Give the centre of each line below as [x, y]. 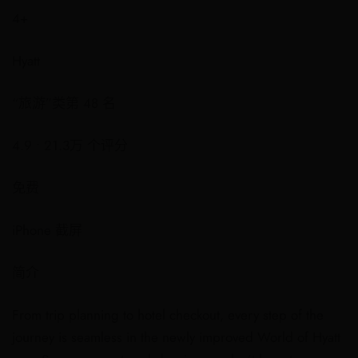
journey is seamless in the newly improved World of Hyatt [176, 337]
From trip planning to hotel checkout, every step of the [168, 315]
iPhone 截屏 [47, 230]
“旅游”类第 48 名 [64, 103]
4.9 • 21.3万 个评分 [70, 145]
